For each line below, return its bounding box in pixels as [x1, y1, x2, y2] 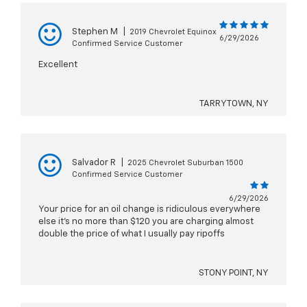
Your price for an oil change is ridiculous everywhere [38, 205, 260, 214]
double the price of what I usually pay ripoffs [38, 230, 225, 239]
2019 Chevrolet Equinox [130, 28, 217, 36]
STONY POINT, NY [199, 269, 269, 278]
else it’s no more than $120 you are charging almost [38, 217, 254, 227]
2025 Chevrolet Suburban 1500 [127, 159, 243, 167]
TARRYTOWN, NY [199, 99, 269, 109]
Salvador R [72, 158, 116, 168]
